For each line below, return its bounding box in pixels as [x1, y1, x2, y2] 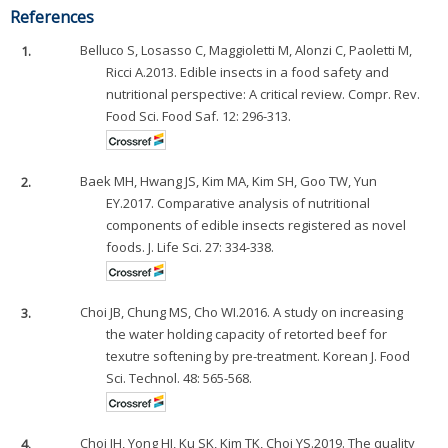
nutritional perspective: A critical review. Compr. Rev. [106, 85, 421, 104]
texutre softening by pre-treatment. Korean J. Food [106, 347, 411, 366]
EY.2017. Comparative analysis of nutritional [106, 194, 371, 213]
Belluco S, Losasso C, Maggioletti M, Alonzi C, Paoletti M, [80, 41, 413, 60]
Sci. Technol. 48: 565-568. [106, 369, 253, 388]
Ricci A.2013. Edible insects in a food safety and [106, 63, 390, 82]
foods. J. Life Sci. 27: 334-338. [106, 238, 275, 257]
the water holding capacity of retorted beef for [106, 325, 388, 344]
